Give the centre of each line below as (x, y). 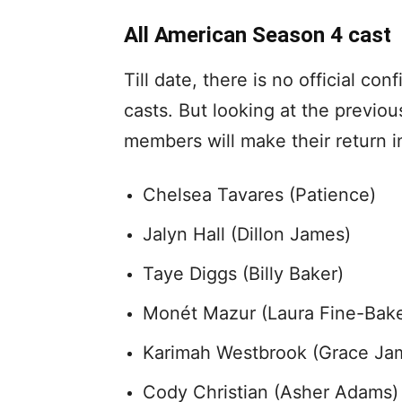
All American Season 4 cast (258, 35)
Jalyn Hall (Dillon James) (247, 235)
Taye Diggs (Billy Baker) (243, 274)
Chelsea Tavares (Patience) (259, 195)
